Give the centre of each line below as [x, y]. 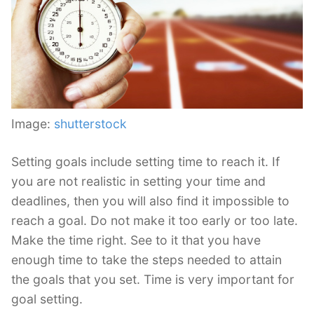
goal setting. [47, 299]
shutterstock [90, 123]
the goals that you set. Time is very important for [153, 279]
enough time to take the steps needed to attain [146, 259]
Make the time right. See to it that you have [136, 240]
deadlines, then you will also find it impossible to [150, 200]
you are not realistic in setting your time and [138, 181]
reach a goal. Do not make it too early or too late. [155, 220]
